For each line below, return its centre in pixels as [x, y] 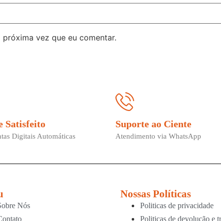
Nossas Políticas [156, 194]
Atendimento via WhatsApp [158, 136]
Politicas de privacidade [177, 206]
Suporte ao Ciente [153, 124]
